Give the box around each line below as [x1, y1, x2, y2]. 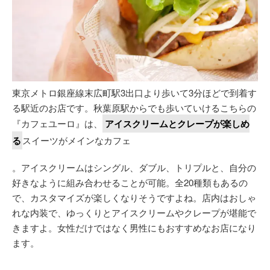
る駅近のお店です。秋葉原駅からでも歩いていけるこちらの [12, 101, 256, 114]
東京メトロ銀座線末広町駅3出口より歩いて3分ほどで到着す [12, 86, 257, 99]
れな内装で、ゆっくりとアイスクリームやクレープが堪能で [12, 206, 256, 219]
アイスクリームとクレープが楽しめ [105, 116, 250, 130]
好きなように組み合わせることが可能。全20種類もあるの [12, 175, 248, 189]
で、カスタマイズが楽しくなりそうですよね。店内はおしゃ [12, 190, 256, 204]
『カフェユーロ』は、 [12, 116, 102, 130]
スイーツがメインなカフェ [22, 133, 131, 146]
